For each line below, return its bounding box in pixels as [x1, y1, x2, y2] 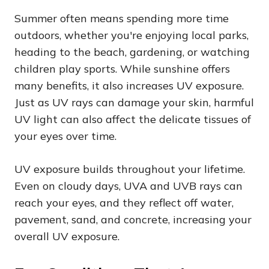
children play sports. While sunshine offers [14, 62, 230, 76]
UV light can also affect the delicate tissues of [14, 112, 251, 127]
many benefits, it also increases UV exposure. [14, 79, 244, 93]
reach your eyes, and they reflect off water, [14, 196, 234, 210]
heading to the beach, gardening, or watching [14, 45, 250, 59]
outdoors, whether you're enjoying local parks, [14, 28, 249, 43]
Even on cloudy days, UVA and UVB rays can [14, 179, 243, 193]
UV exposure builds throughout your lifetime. [14, 162, 245, 177]
